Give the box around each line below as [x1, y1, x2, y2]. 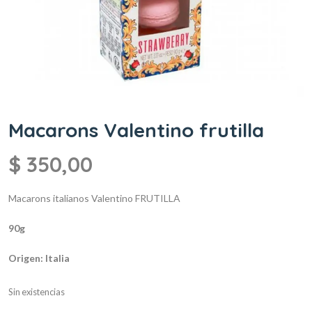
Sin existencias [8, 286, 65, 297]
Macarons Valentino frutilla [8, 117, 264, 142]
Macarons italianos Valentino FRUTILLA [8, 192, 180, 204]
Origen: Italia [8, 251, 70, 264]
